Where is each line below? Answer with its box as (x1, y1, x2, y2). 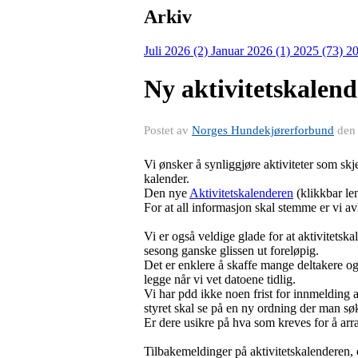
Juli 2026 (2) (144, 43, 211, 58)
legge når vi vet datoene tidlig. (144, 272, 296, 286)
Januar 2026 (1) (211, 43, 293, 58)
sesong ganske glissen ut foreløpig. (144, 243, 319, 257)
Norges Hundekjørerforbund (192, 123, 334, 137)
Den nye (144, 185, 189, 200)
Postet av (144, 123, 192, 137)
